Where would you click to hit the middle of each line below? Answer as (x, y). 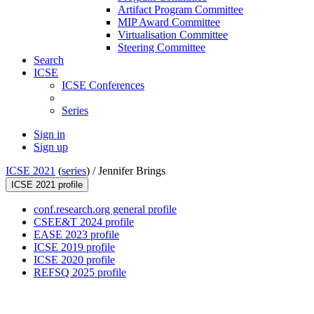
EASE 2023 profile (76, 235)
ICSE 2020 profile (74, 260)
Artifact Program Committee (180, 10)
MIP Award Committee (169, 22)
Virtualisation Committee (173, 35)
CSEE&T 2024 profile (84, 222)
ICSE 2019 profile (74, 247)
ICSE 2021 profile (47, 185)
